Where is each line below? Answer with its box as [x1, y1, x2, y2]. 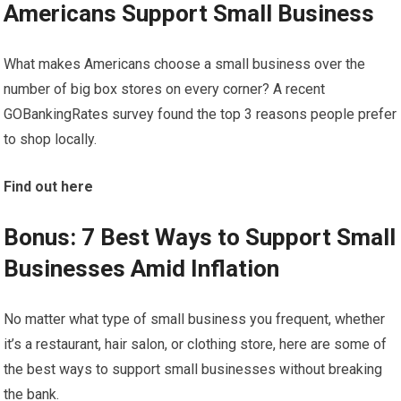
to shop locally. [4, 131, 98, 148]
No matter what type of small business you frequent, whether [4, 311, 386, 328]
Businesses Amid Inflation [4, 255, 280, 282]
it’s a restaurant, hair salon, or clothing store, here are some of [4, 336, 388, 353]
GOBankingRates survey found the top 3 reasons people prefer [4, 106, 397, 123]
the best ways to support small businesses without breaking [4, 361, 383, 378]
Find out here [4, 178, 94, 195]
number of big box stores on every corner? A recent [4, 81, 326, 98]
